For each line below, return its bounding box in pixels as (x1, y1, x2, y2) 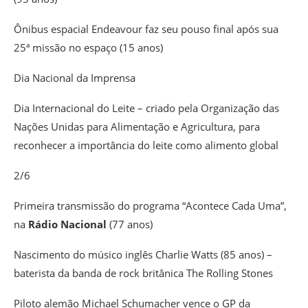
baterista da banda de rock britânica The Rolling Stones (14, 266, 273, 280)
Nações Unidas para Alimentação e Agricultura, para (14, 120, 260, 134)
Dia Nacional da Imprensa (14, 71, 135, 85)
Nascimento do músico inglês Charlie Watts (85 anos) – (14, 247, 272, 262)
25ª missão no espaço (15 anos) (14, 41, 163, 55)
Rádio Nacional (28, 217, 109, 232)
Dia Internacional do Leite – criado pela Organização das (14, 101, 279, 115)
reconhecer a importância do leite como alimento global (14, 138, 278, 153)
